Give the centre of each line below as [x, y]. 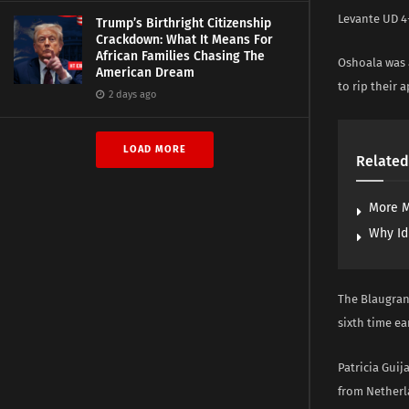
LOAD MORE [154, 149]
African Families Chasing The [180, 56]
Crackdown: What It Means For [184, 40]
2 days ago [131, 94]
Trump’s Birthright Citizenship [184, 23]
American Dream [145, 73]
